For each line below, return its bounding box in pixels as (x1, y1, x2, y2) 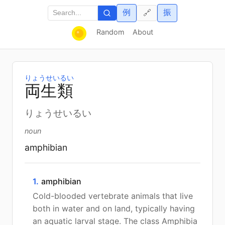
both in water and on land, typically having (33, 203, 195, 213)
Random (96, 27, 125, 36)
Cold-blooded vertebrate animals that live (33, 190, 193, 201)
